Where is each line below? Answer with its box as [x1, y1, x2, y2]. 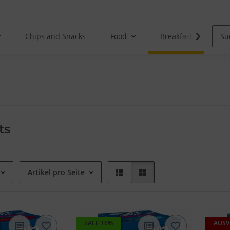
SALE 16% [84, 219, 113, 228]
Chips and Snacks [25, 31, 86, 42]
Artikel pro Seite [28, 167, 85, 178]
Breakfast [160, 31, 193, 42]
